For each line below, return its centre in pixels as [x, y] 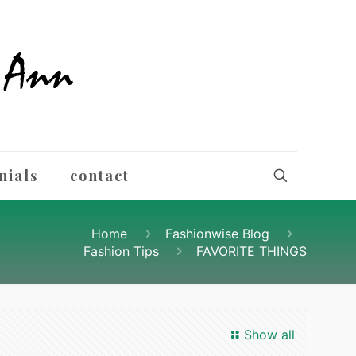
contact [100, 176]
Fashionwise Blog [217, 234]
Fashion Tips [121, 251]
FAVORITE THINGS [252, 251]
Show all [269, 335]
